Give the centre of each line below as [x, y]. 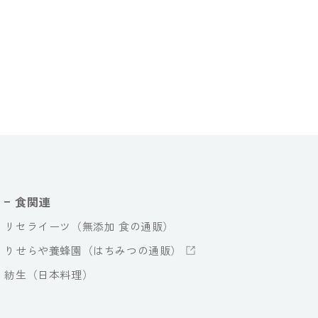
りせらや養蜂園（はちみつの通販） [93, 250]
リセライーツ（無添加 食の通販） [89, 226]
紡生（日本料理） [49, 274]
